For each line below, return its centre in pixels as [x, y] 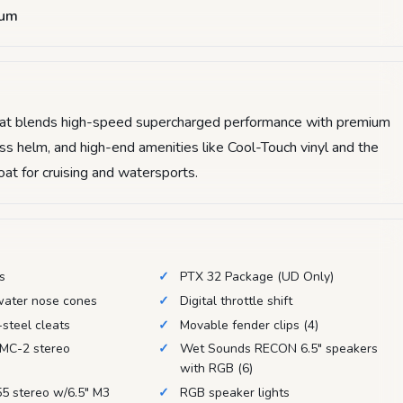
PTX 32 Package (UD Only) [256, 276]
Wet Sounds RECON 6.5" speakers [278, 349]
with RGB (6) [216, 369]
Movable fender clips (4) [249, 325]
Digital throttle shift [236, 300]
